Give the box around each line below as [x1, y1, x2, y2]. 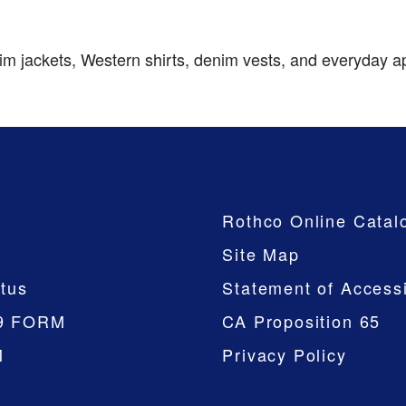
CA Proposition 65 [222, 309, 382, 333]
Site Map [222, 242, 300, 266]
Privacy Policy [222, 343, 347, 367]
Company [222, 167, 285, 196]
